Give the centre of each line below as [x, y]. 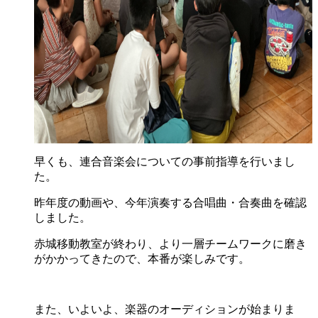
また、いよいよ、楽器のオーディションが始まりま [165, 309]
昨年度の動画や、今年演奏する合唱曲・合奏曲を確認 [170, 202]
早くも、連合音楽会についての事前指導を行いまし [165, 161]
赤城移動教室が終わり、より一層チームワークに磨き [170, 243]
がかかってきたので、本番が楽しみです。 [142, 258]
